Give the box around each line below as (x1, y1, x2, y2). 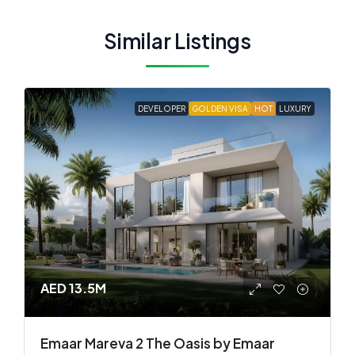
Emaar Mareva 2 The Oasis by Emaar (40, 334, 275, 353)
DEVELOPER (138, 103, 185, 113)
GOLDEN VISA (192, 103, 248, 113)
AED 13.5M (40, 280, 106, 297)
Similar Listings (104, 27, 251, 54)
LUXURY (279, 103, 311, 113)
